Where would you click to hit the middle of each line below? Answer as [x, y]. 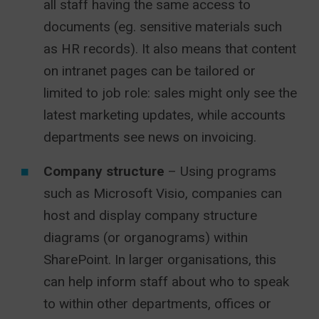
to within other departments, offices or [157, 304]
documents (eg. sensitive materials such [163, 27]
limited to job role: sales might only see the [170, 93]
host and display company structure [150, 216]
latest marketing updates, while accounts [164, 115]
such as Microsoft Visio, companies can [163, 194]
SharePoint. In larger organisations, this [160, 260]
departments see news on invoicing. [150, 137]
